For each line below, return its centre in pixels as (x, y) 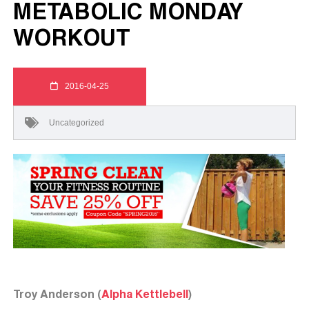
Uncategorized (77, 123)
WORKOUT (72, 37)
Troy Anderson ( (57, 293)
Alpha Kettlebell (145, 293)
